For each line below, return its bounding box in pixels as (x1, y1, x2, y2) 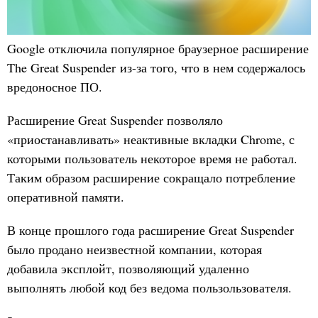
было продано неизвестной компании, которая (7, 241, 262, 258)
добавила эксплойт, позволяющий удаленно (7, 260, 249, 278)
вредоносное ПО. (7, 78, 102, 96)
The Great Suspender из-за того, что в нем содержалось (7, 59, 305, 77)
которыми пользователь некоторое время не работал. (7, 150, 297, 168)
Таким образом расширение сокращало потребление (7, 169, 295, 187)
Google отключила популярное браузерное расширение (7, 40, 309, 57)
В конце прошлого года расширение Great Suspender (7, 221, 294, 239)
